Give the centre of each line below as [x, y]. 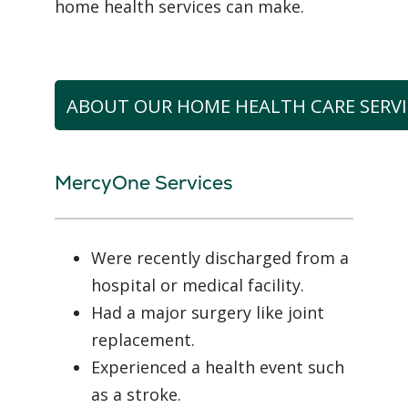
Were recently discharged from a [220, 258]
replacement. [143, 340]
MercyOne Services [144, 183]
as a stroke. [136, 395]
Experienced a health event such [218, 367]
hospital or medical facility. [198, 286]
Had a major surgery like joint [208, 313]
